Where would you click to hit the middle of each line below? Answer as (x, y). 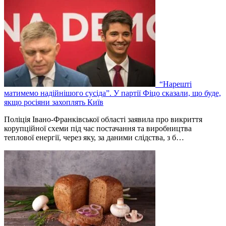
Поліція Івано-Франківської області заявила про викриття (103, 120)
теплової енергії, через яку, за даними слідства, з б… (94, 138)
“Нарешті (175, 84)
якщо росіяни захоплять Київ (54, 102)
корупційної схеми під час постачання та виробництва (98, 129)
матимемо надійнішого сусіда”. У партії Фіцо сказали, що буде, (112, 93)
